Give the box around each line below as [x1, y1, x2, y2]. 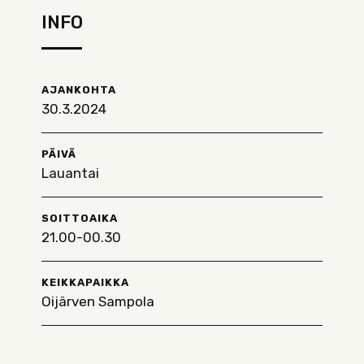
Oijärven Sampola [41, 293, 154, 310]
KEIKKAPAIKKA [41, 276, 129, 288]
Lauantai [41, 165, 99, 181]
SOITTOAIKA [41, 212, 118, 224]
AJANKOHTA [41, 84, 116, 96]
